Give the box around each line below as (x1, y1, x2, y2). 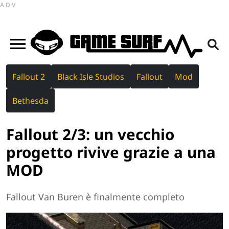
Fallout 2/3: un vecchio (6, 123, 174, 145)
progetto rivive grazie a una (6, 141, 216, 163)
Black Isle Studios (57, 71, 124, 82)
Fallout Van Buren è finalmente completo (6, 191, 185, 203)
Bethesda (12, 95, 49, 106)
